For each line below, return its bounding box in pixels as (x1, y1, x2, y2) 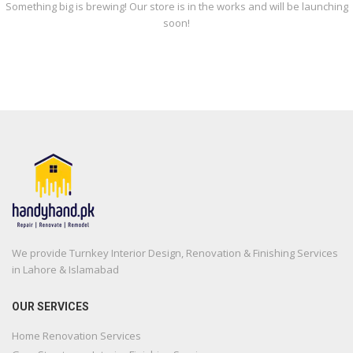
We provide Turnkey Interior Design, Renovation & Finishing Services (12, 245, 338, 260)
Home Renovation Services (12, 328, 141, 343)
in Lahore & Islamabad (12, 262, 119, 277)
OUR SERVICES (12, 299, 89, 313)
